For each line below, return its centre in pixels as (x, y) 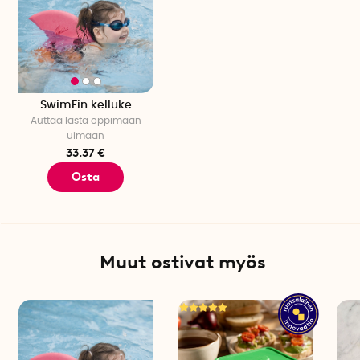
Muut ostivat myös (183, 262)
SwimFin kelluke (86, 105)
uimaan (86, 135)
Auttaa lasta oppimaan (86, 120)
